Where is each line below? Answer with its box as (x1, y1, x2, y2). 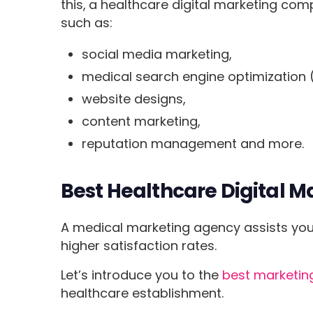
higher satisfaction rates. (61, 237, 217, 255)
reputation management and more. (82, 135, 304, 153)
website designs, (82, 90, 186, 108)
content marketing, (82, 112, 201, 131)
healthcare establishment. (61, 284, 228, 303)
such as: (61, 14, 113, 32)
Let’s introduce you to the (61, 266, 223, 284)
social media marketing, (82, 45, 232, 64)
